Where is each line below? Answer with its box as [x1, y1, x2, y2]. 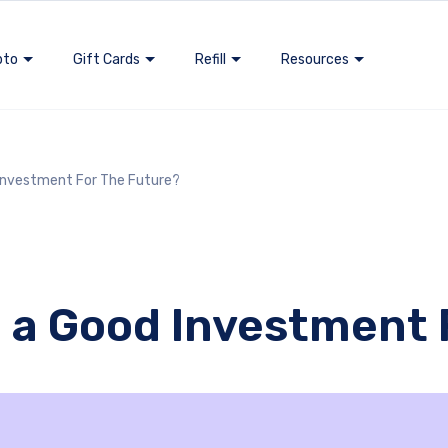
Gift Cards [73, 51, 140, 68]
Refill [195, 51, 226, 68]
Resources [281, 51, 349, 68]
